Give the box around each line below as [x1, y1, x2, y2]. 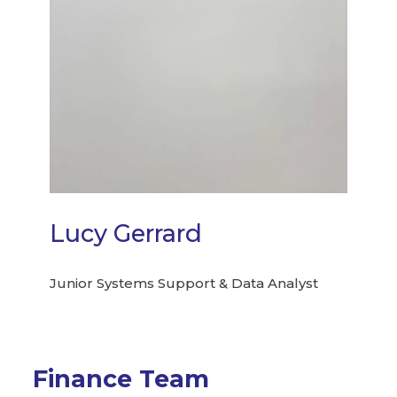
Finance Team [33, 364, 210, 394]
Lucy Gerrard [50, 219, 203, 249]
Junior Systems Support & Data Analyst [50, 274, 319, 292]
